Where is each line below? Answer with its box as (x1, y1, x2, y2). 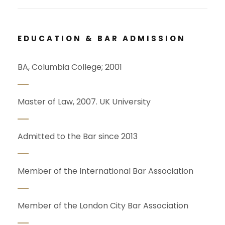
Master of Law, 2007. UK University (18, 96, 151, 108)
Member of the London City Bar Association (18, 200, 188, 212)
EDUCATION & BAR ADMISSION (18, 33, 186, 44)
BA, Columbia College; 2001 (18, 61, 122, 73)
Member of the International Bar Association (18, 165, 193, 177)
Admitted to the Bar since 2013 (18, 131, 138, 143)
